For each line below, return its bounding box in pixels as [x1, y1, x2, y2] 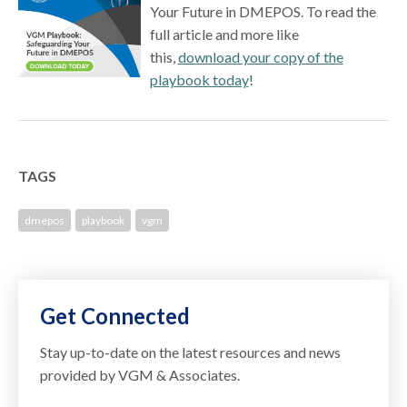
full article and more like [149, 25, 299, 44]
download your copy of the [177, 48, 343, 66]
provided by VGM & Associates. [40, 366, 241, 384]
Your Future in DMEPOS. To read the [149, 3, 376, 21]
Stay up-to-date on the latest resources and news [40, 343, 342, 362]
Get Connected [40, 303, 191, 330]
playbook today [149, 71, 249, 89]
